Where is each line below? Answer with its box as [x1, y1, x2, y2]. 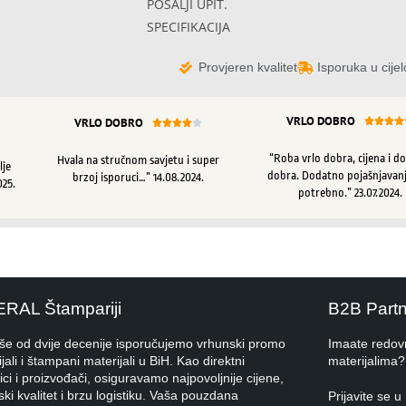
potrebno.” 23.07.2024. [297, 186, 402, 199]
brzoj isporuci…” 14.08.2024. [72, 169, 204, 184]
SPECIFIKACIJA [147, 18, 230, 35]
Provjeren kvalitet [198, 60, 297, 74]
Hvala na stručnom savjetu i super [56, 152, 219, 167]
